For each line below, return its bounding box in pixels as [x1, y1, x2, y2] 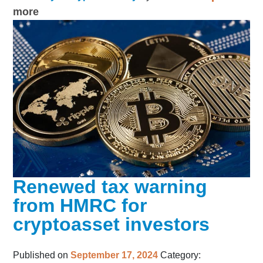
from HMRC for [13, 195, 147, 217]
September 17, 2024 [70, 250, 159, 261]
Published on [13, 250, 71, 261]
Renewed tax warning [13, 176, 208, 198]
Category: [160, 250, 201, 261]
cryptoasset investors [13, 214, 210, 235]
